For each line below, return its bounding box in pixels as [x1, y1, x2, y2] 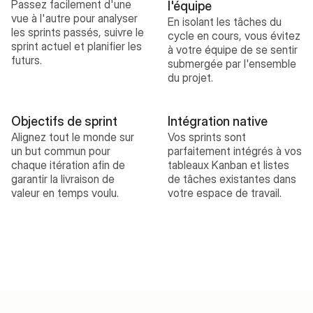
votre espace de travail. [168, 186, 282, 200]
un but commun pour [11, 144, 110, 158]
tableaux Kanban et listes [168, 158, 289, 172]
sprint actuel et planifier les [11, 39, 142, 53]
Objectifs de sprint [11, 114, 117, 129]
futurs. [11, 53, 42, 67]
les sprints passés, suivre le [11, 25, 144, 39]
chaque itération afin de [11, 158, 125, 172]
